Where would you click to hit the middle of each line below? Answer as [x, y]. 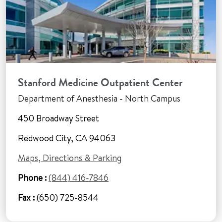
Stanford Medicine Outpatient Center [100, 83]
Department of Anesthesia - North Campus [99, 98]
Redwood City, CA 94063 [67, 138]
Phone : [32, 178]
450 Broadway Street [58, 118]
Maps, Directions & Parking [70, 158]
